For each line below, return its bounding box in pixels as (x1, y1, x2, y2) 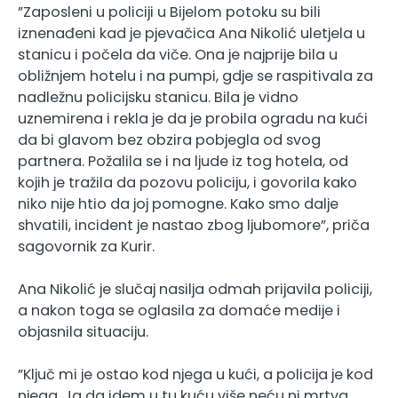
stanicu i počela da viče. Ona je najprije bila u (18, 44, 338, 65)
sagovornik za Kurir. (18, 235, 155, 257)
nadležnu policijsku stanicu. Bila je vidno (18, 86, 298, 107)
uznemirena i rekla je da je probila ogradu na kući (18, 107, 368, 129)
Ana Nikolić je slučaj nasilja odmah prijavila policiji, (18, 278, 372, 299)
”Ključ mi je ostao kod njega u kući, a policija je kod (18, 364, 373, 386)
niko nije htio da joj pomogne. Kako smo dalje (18, 193, 338, 214)
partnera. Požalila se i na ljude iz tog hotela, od (18, 150, 348, 171)
